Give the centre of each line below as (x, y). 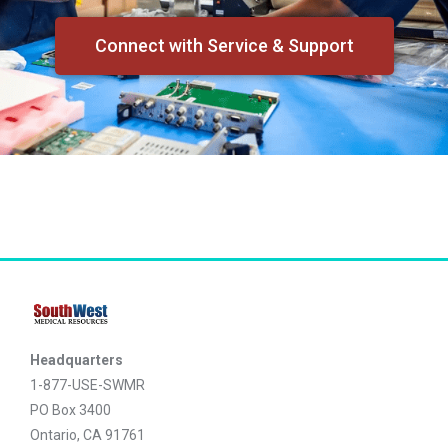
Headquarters (76, 360)
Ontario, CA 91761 (87, 435)
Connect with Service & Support (224, 46)
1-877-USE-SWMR (87, 385)
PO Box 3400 (70, 410)
